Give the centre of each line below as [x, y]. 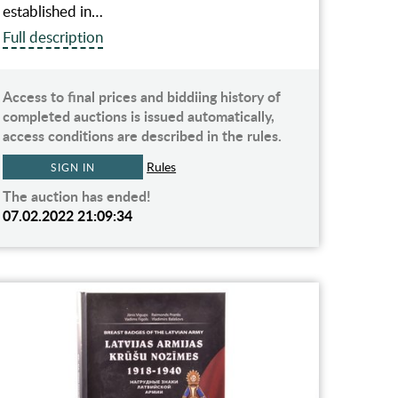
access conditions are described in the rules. [143, 135]
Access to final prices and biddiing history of [142, 96]
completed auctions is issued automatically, [139, 115]
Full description [53, 36]
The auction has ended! [77, 195]
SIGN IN [73, 167]
